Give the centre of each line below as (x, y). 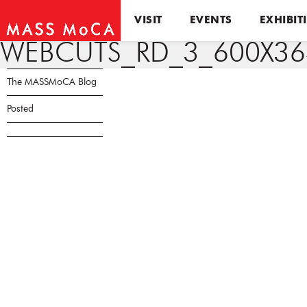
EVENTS (211, 21)
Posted (20, 109)
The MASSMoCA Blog (52, 82)
